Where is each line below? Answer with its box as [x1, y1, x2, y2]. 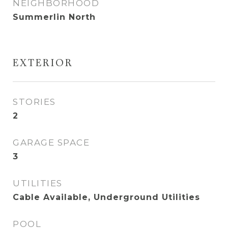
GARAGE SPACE [13, 137, 90, 148]
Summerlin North [13, 12, 96, 22]
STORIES [13, 97, 56, 107]
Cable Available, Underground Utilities [13, 192, 200, 202]
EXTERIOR [13, 59, 73, 69]
